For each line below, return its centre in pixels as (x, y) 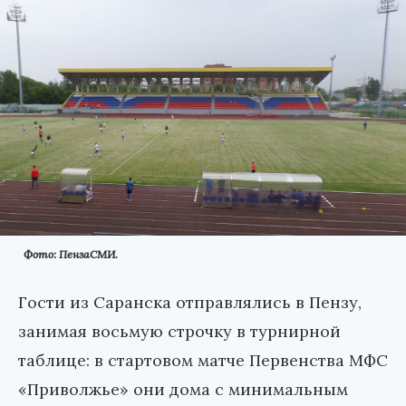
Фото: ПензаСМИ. (71, 255)
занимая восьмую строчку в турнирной (179, 332)
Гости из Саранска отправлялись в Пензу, (190, 303)
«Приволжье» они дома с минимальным (183, 390)
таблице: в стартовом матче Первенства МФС (203, 361)
